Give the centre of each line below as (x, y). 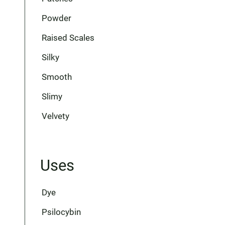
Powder (56, 18)
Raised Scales (68, 38)
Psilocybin (61, 212)
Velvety (55, 116)
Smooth (57, 77)
